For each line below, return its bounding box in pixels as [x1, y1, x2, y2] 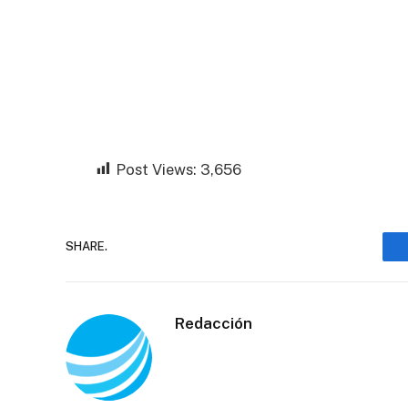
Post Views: [116, 159, 197, 178]
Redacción [175, 313, 252, 332]
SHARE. [66, 240, 107, 254]
